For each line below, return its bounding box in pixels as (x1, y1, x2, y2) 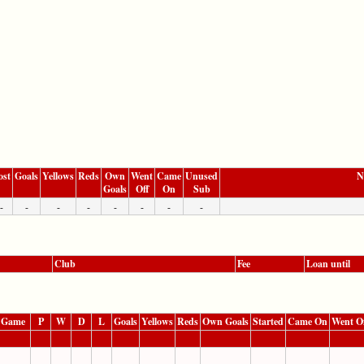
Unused (185, 168, 218, 183)
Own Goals (202, 314, 249, 328)
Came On (288, 314, 327, 328)
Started (253, 314, 284, 328)
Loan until (306, 256, 350, 271)
